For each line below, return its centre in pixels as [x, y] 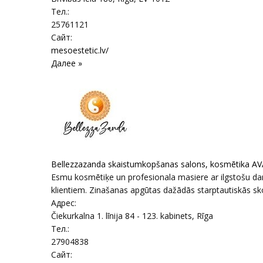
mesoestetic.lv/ [80, 50]
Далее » [67, 63]
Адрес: [64, 203]
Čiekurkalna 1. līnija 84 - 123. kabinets [122, 216]
